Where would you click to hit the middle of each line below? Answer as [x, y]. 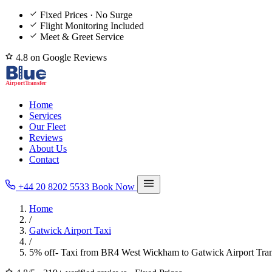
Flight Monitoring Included [92, 26]
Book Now [114, 187]
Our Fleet [47, 127]
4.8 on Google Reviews [60, 57]
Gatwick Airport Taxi [70, 230]
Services [45, 116]
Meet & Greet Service [82, 37]
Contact [44, 159]
